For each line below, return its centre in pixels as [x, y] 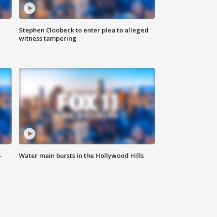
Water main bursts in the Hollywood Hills [82, 156]
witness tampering [48, 39]
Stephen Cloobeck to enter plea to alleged [84, 30]
